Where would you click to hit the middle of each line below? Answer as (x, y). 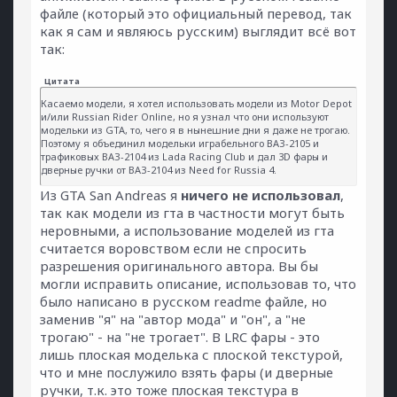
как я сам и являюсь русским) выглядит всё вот (198, 31)
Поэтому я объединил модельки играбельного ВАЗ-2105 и (180, 143)
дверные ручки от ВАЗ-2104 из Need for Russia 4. (159, 170)
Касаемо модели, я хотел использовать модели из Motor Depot (196, 103)
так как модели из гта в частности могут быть (192, 213)
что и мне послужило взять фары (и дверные (187, 372)
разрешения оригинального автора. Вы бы (179, 266)
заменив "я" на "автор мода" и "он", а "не (173, 319)
